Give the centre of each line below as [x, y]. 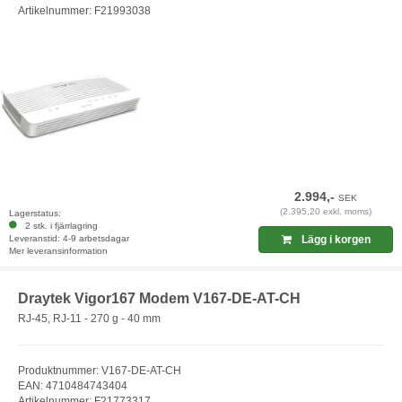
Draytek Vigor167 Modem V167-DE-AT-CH [159, 299]
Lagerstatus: [35, 214]
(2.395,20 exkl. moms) [326, 212]
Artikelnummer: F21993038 [84, 11]
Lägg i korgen [334, 240]
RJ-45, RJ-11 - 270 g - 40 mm [89, 318]
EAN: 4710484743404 [73, 385]
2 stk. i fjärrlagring [59, 226]
